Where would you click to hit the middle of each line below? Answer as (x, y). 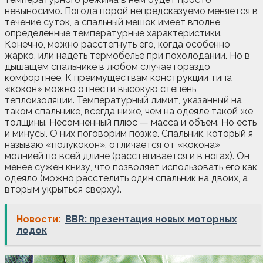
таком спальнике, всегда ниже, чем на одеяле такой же (129, 111)
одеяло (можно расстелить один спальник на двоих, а (126, 178)
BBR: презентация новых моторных (151, 219)
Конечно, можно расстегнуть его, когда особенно (117, 44)
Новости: (38, 219)
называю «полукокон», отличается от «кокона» (112, 144)
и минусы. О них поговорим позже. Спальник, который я (129, 133)
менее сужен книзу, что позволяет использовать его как (131, 167)
